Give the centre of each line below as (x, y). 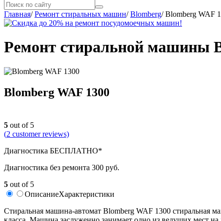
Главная (17, 14)
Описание (42, 194)
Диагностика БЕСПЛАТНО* (53, 150)
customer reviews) (40, 134)
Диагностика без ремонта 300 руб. (62, 167)
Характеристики (87, 194)
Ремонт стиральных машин (80, 14)
